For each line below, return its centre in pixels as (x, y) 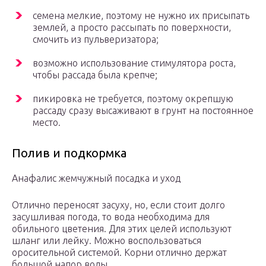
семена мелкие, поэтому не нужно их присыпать (141, 16)
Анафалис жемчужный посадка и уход (96, 178)
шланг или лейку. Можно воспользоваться (107, 241)
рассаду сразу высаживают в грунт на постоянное (143, 111)
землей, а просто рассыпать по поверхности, (132, 28)
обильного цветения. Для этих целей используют (122, 229)
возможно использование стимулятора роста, (134, 63)
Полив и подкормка (69, 153)
